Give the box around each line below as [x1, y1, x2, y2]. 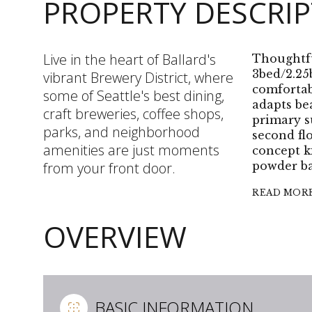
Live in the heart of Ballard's [43, 50, 216, 69]
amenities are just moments [43, 141, 219, 159]
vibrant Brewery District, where [43, 68, 233, 87]
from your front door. [43, 159, 175, 178]
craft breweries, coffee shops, [43, 104, 224, 123]
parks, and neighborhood [43, 123, 200, 141]
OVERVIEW [43, 216, 187, 256]
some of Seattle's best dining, [43, 86, 224, 105]
